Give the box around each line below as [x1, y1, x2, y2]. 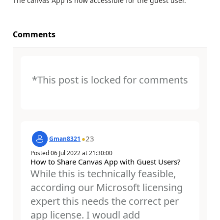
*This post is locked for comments [32, 73, 188, 86]
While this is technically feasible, [30, 166, 176, 180]
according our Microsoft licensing [30, 180, 183, 194]
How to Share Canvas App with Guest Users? [30, 156, 181, 166]
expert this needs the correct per [30, 194, 179, 208]
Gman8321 [49, 134, 81, 143]
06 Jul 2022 [51, 148, 81, 157]
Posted [30, 148, 51, 157]
